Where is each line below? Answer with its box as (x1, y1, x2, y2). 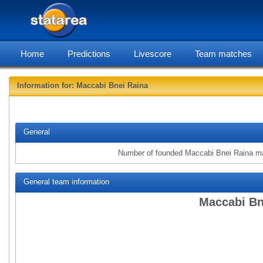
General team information (21, 177, 109, 186)
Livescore (134, 49, 171, 59)
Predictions (68, 49, 110, 59)
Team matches (195, 49, 252, 59)
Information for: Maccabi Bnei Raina (17, 81, 148, 90)
